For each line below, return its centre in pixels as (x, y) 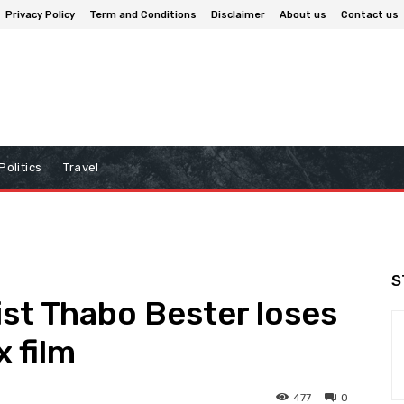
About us (303, 14)
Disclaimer (238, 14)
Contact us (370, 14)
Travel (81, 168)
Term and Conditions (143, 14)
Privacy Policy (40, 14)
